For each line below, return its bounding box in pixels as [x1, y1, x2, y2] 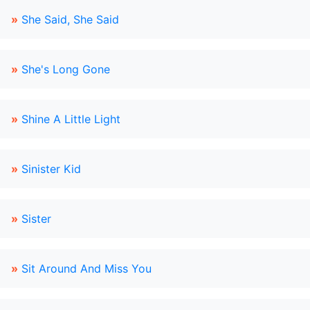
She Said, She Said [21, 12, 119, 26]
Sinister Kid [21, 162, 81, 176]
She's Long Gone [21, 62, 110, 76]
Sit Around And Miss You [21, 262, 152, 275]
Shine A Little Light [21, 112, 120, 126]
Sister [21, 212, 51, 226]
